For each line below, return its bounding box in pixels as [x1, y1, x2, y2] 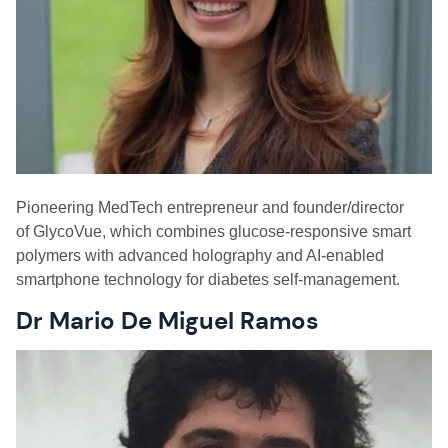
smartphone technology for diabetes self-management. [16, 271, 404, 288]
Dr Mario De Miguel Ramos [16, 306, 319, 336]
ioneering [27, 199, 98, 216]
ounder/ [297, 199, 351, 216]
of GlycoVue [16, 223, 102, 240]
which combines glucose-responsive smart [106, 223, 411, 240]
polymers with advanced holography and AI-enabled [16, 247, 384, 264]
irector [360, 199, 404, 216]
